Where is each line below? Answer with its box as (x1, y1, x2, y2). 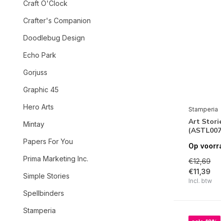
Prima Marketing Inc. (23, 154, 88, 163)
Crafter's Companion (23, 16, 91, 25)
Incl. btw (188, 177, 212, 185)
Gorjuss (23, 68, 47, 76)
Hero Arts (23, 103, 54, 111)
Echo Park (23, 51, 56, 59)
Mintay (23, 120, 44, 128)
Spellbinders (23, 189, 64, 197)
